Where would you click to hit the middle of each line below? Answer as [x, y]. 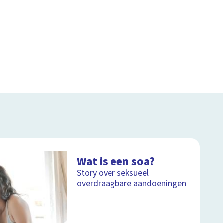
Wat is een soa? [116, 161]
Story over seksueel [113, 173]
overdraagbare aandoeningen [132, 183]
